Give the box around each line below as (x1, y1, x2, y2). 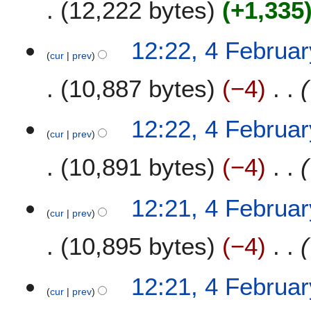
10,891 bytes (69, 153, 208, 181)
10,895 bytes (69, 232, 208, 260)
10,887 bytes (69, 75, 208, 102)
